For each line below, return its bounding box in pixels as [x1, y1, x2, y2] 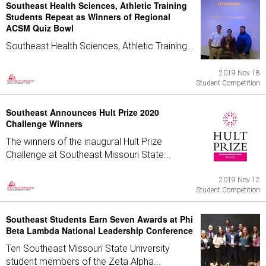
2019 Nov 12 [219, 176, 260, 184]
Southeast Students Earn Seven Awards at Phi [6, 213, 193, 225]
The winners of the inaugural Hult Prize [6, 136, 162, 147]
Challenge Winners [6, 118, 83, 129]
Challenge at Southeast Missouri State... [6, 149, 171, 160]
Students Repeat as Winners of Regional [6, 11, 170, 23]
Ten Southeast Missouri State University [6, 243, 170, 254]
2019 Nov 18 [219, 69, 260, 77]
